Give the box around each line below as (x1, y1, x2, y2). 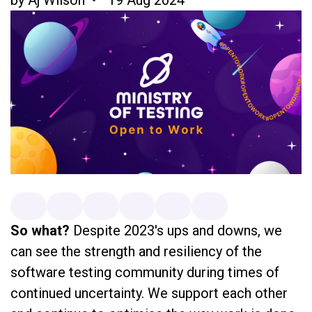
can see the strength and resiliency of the (10, 242, 262, 260)
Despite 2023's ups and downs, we (73, 221, 282, 239)
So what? (10, 221, 73, 239)
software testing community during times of (10, 263, 279, 281)
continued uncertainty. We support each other (10, 284, 288, 302)
